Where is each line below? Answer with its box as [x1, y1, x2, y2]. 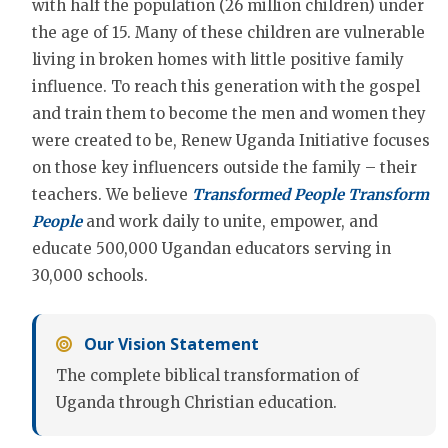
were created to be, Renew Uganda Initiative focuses [32, 131, 430, 151]
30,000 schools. [32, 266, 148, 286]
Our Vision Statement [80, 333, 259, 356]
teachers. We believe [32, 185, 192, 205]
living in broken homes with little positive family [32, 50, 404, 70]
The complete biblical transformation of [56, 366, 359, 386]
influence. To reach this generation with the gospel [32, 77, 420, 97]
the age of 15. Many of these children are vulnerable [32, 23, 425, 43]
